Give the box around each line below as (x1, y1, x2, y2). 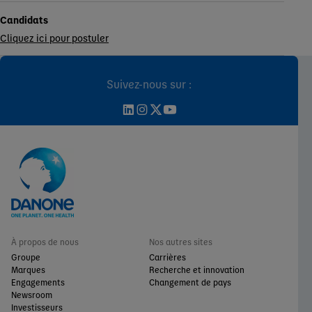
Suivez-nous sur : (107, 76, 192, 91)
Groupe (11, 251, 40, 263)
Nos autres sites (149, 236, 212, 248)
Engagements (11, 276, 65, 288)
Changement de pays (149, 276, 231, 288)
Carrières (149, 251, 186, 263)
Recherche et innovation (149, 264, 244, 276)
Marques (11, 264, 45, 276)
